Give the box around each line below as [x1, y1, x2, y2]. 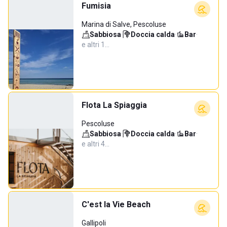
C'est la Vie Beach [82, 200, 150, 209]
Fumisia [82, 1, 111, 11]
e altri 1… [82, 41, 109, 49]
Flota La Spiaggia [82, 100, 147, 110]
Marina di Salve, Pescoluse [82, 20, 166, 28]
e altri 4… [82, 140, 109, 148]
